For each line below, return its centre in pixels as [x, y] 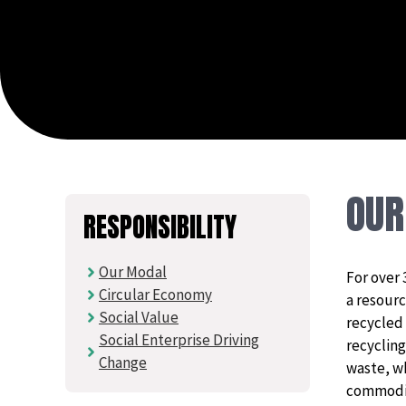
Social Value [139, 317]
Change [123, 362]
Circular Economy [155, 295]
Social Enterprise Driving [179, 340]
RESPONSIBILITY [160, 227]
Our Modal [133, 272]
